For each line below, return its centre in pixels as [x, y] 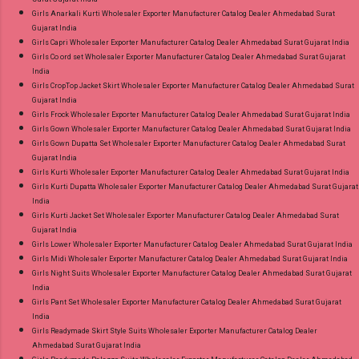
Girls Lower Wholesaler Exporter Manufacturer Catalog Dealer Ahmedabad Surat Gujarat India [192, 244]
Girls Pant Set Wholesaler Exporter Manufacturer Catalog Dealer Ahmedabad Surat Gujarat [187, 302]
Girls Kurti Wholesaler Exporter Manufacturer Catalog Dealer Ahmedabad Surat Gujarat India [191, 172]
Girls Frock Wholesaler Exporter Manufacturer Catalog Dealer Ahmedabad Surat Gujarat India [191, 114]
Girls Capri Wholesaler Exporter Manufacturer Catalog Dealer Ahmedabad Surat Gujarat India [191, 42]
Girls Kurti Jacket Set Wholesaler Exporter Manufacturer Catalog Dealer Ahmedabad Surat [186, 215]
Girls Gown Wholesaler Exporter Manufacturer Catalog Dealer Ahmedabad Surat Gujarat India [192, 129]
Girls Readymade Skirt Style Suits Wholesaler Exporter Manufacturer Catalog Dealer [175, 331]
